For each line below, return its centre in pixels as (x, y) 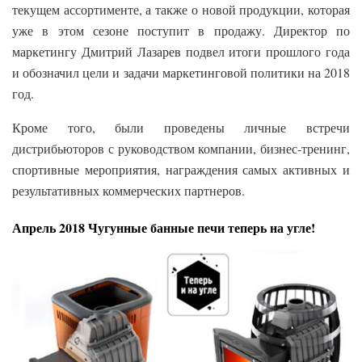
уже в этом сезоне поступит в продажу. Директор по (181, 30)
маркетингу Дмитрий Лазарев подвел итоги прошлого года (181, 51)
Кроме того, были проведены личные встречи (181, 127)
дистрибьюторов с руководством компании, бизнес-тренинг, (181, 148)
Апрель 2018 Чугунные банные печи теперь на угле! (164, 227)
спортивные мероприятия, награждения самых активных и (181, 169)
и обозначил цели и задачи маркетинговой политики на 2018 (181, 72)
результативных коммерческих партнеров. (128, 190)
